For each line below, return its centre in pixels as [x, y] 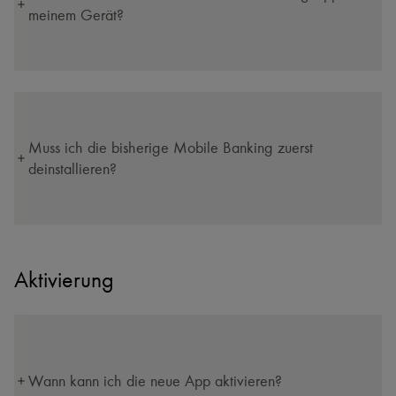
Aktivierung [64, 280]
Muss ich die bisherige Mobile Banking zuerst [171, 148]
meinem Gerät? [76, 15]
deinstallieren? [72, 169]
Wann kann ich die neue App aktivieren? [155, 381]
